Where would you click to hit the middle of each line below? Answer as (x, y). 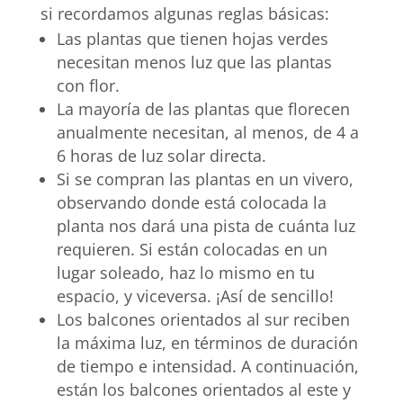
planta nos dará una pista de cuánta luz (206, 226)
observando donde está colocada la (191, 203)
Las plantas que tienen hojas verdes (192, 39)
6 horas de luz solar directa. (161, 156)
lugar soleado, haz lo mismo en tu (185, 273)
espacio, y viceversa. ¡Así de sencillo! (195, 296)
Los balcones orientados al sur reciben (203, 320)
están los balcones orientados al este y (203, 390)
